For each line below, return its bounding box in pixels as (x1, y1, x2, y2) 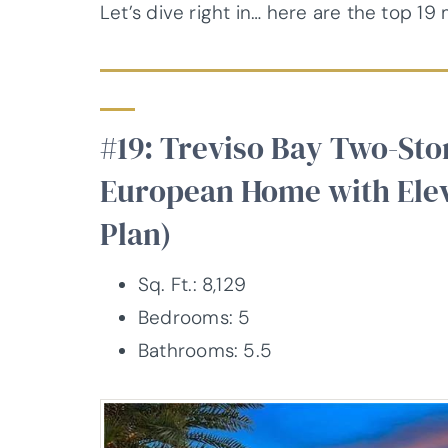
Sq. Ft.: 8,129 (138, 272, 247, 298)
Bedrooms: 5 (138, 305, 251, 331)
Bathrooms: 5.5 (138, 338, 273, 364)
